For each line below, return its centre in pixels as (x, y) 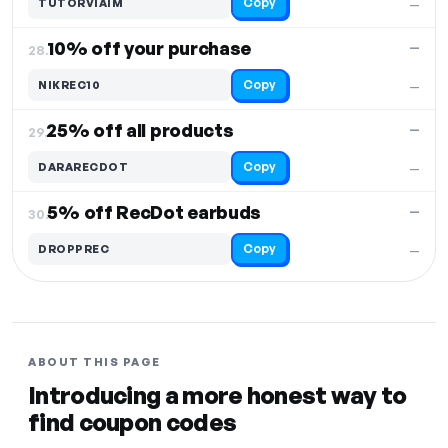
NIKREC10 (69, 84)
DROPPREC (73, 248)
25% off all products (140, 130)
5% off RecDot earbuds (154, 212)
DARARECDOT (83, 166)
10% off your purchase (149, 48)
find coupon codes (132, 422)
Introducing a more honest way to (217, 395)
